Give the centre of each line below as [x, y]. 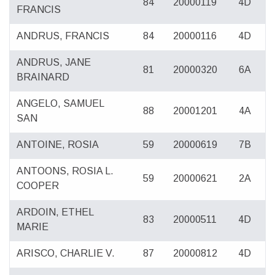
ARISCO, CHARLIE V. [66, 254]
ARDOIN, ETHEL [55, 212]
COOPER [38, 186]
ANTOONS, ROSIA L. [65, 171]
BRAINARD [43, 77]
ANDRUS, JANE [54, 63]
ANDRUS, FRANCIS [63, 36]
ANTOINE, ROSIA [58, 145]
